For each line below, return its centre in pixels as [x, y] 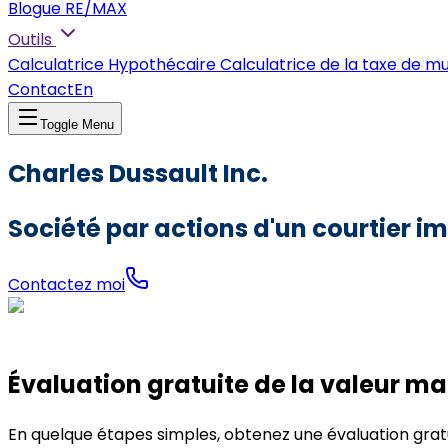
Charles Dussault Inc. [138, 173]
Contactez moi [66, 284]
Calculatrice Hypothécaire [112, 64]
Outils [30, 39]
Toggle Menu [77, 124]
